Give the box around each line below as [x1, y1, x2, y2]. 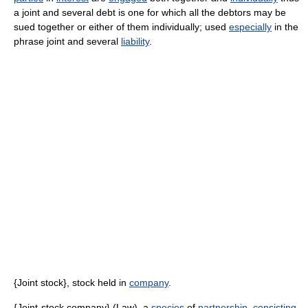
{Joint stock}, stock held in [14, 277, 129, 288]
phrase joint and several [14, 36, 121, 47]
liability [121, 36, 149, 47]
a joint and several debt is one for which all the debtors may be [14, 7, 286, 18]
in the [272, 21, 298, 32]
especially [229, 21, 272, 32]
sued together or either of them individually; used [14, 21, 229, 32]
